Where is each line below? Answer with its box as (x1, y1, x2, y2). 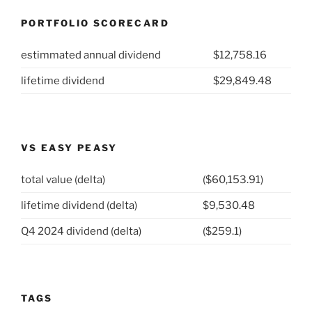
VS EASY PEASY (21, 141, 118, 153)
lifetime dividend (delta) (21, 199, 137, 212)
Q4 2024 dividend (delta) (21, 225, 141, 238)
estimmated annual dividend (21, 49, 161, 62)
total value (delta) (21, 173, 105, 187)
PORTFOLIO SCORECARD (21, 17, 169, 29)
